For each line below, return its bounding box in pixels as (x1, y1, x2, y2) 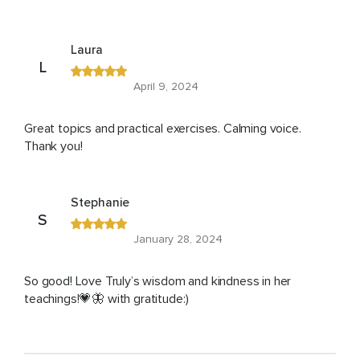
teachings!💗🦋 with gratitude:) (24, 291, 189, 308)
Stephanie (71, 194, 129, 211)
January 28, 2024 (133, 232, 223, 247)
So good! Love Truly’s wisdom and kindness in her (24, 273, 292, 290)
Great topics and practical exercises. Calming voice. (24, 121, 301, 137)
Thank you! (24, 138, 83, 155)
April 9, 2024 (133, 80, 198, 94)
